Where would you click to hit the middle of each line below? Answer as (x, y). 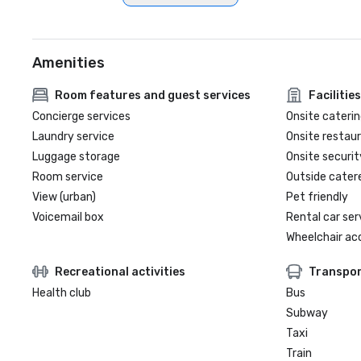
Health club (62, 293)
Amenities (68, 63)
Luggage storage (76, 157)
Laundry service (73, 137)
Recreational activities (120, 272)
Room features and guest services (153, 95)
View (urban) (64, 197)
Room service (68, 177)
